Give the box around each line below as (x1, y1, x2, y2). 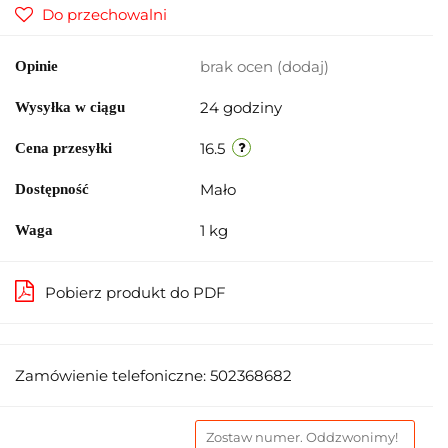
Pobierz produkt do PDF (45, 282, 226, 302)
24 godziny (200, 97, 282, 117)
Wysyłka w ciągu (15, 98, 125, 115)
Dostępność (15, 180, 89, 197)
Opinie (15, 57, 58, 74)
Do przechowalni (42, 4, 167, 24)
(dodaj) (277, 56, 329, 76)
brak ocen (200, 56, 277, 76)
